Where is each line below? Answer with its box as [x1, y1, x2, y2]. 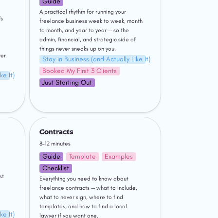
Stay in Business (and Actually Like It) [42, 55, 151, 64]
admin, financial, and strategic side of [39, 36, 136, 43]
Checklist [42, 163, 70, 172]
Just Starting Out [42, 78, 92, 87]
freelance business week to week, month [39, 18, 143, 25]
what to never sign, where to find [39, 193, 124, 200]
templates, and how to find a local [39, 202, 127, 210]
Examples [105, 152, 133, 161]
